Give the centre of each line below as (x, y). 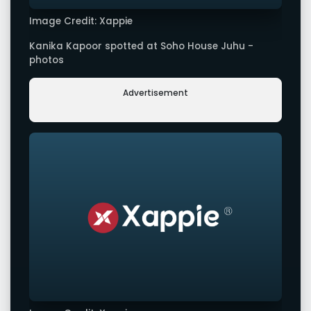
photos (47, 60)
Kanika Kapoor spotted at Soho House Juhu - (141, 46)
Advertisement (155, 92)
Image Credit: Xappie (81, 22)
